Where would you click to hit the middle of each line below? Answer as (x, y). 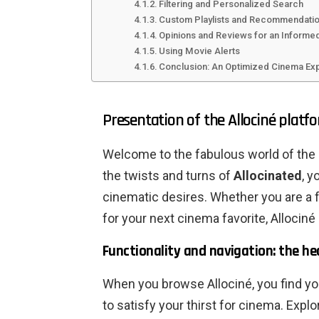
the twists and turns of (168, 176)
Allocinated (268, 176)
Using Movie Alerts (200, 51)
